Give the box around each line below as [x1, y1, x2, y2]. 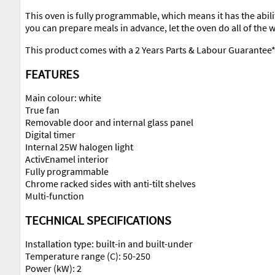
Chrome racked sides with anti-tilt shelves [25, 177, 196, 190]
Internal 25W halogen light [25, 141, 133, 153]
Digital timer [25, 128, 76, 141]
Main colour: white [25, 91, 101, 104]
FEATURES [25, 66, 79, 82]
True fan [25, 104, 60, 117]
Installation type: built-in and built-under [25, 238, 193, 250]
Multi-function [25, 190, 84, 203]
